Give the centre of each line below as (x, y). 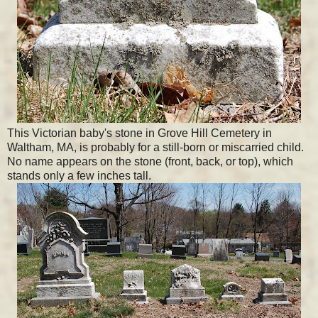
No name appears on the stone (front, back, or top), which (150, 161)
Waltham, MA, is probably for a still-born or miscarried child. (155, 147)
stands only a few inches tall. (79, 175)
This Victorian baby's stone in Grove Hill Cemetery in (139, 133)
